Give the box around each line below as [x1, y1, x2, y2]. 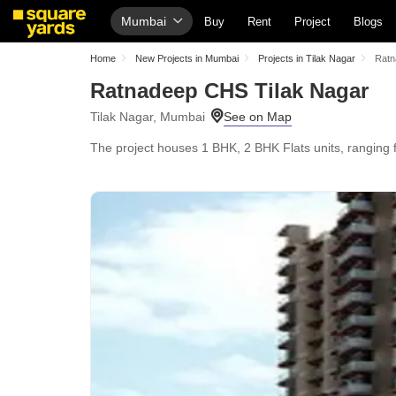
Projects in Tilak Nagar [258, 53, 355, 64]
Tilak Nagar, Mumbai [90, 110, 205, 124]
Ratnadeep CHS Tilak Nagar [90, 79, 369, 103]
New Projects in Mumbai [135, 53, 239, 64]
